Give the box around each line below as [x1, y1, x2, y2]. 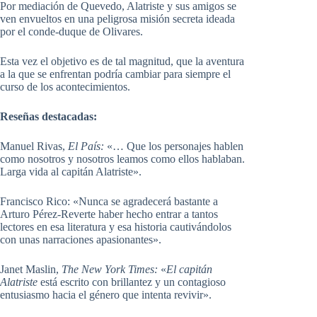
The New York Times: [62, 263, 161, 275]
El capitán [166, 263, 212, 275]
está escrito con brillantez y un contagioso [38, 275, 226, 288]
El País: [68, 139, 107, 152]
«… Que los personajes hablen [107, 139, 243, 152]
